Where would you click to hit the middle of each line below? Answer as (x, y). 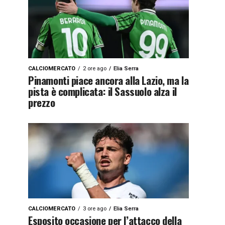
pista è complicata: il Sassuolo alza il (102, 91)
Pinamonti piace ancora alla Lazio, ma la (108, 80)
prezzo (42, 102)
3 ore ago (95, 209)
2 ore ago (95, 69)
